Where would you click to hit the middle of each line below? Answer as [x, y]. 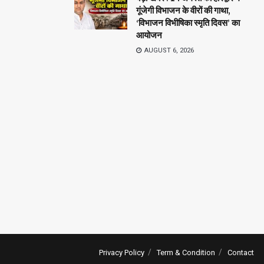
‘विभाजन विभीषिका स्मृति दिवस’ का [188, 22]
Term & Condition [186, 252]
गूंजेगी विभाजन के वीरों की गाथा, [183, 10]
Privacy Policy [122, 252]
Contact [241, 252]
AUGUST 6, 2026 [168, 50]
